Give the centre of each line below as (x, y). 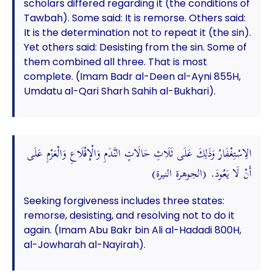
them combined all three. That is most (115, 62)
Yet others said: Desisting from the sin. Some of (135, 47)
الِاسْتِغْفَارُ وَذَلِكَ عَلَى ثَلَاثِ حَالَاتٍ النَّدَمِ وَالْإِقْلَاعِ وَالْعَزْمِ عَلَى (140, 154)
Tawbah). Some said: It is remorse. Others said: (134, 18)
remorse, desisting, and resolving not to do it (129, 215)
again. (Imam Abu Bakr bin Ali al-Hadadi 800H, (132, 230)
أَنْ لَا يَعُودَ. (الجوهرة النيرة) (202, 174)
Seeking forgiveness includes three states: (124, 201)
